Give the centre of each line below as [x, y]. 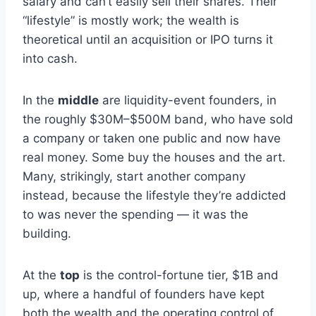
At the [41, 275]
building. [47, 234]
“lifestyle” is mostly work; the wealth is [131, 21]
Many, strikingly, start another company [134, 177]
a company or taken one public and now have [152, 139]
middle [78, 101]
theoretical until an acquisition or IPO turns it [148, 40]
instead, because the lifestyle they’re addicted [154, 196]
